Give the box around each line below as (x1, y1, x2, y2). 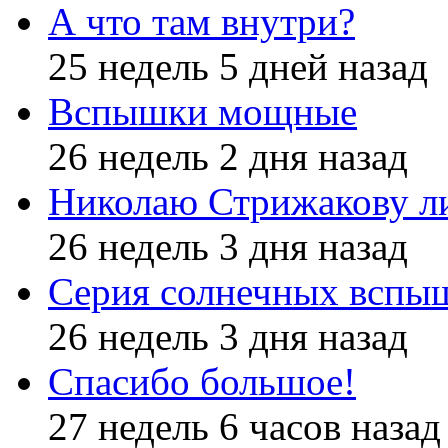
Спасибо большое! (48, 360, 356, 404)
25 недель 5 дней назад (48, 45, 428, 89)
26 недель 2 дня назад (48, 135, 408, 179)
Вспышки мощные (48, 90, 357, 134)
